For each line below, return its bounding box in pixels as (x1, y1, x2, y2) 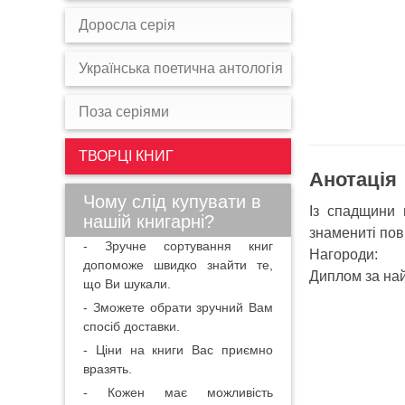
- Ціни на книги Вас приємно (83, 343, 273, 357)
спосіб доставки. (83, 319, 180, 334)
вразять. (83, 362, 132, 376)
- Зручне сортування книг (83, 239, 273, 253)
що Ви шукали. (83, 277, 171, 291)
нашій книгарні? (83, 212, 214, 231)
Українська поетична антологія (79, 61, 283, 76)
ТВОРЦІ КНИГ (79, 148, 174, 164)
